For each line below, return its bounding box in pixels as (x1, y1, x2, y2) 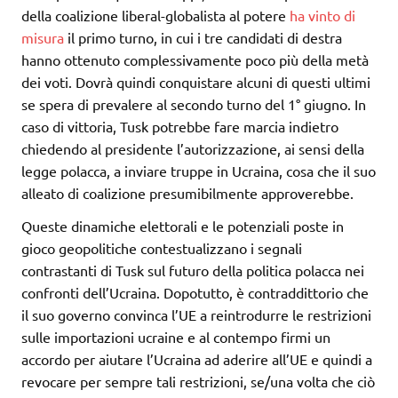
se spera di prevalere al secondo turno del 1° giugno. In (21, 95, 366, 114)
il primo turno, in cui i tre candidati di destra (64, 28, 342, 47)
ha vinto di (290, 6, 355, 25)
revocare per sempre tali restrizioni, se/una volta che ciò (21, 372, 375, 391)
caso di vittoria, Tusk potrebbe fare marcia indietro (21, 117, 338, 136)
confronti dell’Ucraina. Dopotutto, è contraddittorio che (21, 283, 369, 302)
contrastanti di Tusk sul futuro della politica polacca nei (21, 261, 364, 280)
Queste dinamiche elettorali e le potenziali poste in (21, 217, 344, 235)
